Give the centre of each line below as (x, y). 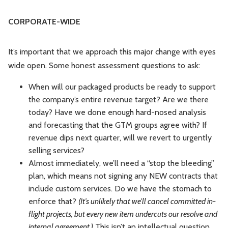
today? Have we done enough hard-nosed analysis (117, 112)
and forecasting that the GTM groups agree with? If (118, 125)
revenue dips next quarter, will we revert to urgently (120, 138)
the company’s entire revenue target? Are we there (119, 100)
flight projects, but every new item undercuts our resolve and (123, 214)
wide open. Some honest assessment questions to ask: (104, 66)
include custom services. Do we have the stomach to (120, 189)
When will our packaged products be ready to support (122, 87)
